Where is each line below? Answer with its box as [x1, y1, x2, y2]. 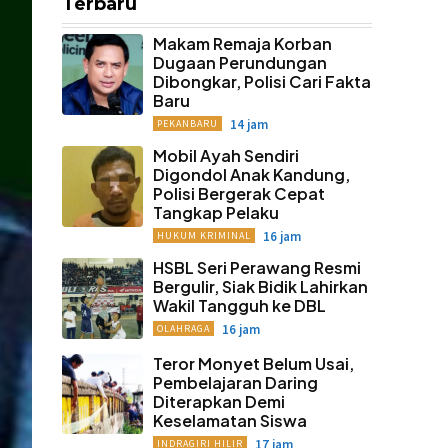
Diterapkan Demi [152, 390, 285, 412]
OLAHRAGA [156, 322, 210, 335]
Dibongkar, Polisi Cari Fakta [152, 71, 371, 92]
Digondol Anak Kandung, [152, 164, 350, 185]
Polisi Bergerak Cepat [152, 183, 325, 204]
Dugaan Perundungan [152, 52, 327, 73]
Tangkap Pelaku [152, 202, 279, 223]
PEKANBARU [156, 117, 218, 130]
